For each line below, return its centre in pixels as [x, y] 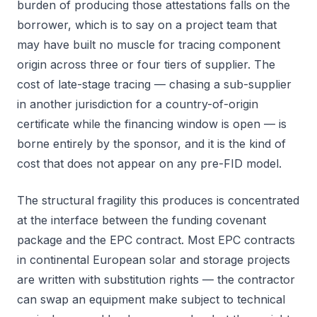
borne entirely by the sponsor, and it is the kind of [151, 144]
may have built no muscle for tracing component [149, 45]
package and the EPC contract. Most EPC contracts [156, 240]
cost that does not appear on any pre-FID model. [149, 163]
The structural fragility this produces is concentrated [158, 200]
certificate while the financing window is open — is [152, 124]
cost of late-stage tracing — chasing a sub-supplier [154, 84]
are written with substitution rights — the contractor [156, 279]
